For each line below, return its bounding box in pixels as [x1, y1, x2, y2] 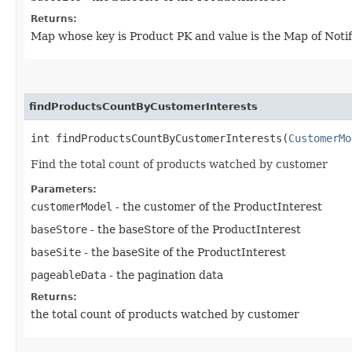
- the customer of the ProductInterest [112, 200, 322, 213]
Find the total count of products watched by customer [31, 157, 328, 170]
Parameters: [31, 183, 97, 195]
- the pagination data [106, 268, 223, 281]
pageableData [31, 268, 106, 281]
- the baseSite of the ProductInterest [81, 245, 286, 258]
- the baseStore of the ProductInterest [87, 222, 301, 236]
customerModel [31, 200, 112, 213]
